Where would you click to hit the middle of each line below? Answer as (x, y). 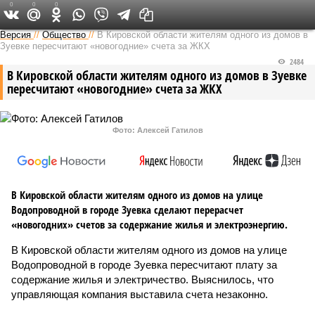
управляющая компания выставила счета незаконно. (140, 294)
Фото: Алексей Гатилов (157, 130)
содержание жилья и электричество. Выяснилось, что (142, 279)
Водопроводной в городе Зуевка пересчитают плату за (144, 265)
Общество (64, 35)
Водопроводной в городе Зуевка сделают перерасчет (127, 210)
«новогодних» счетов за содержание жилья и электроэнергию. (149, 224)
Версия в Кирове (142, 14)
